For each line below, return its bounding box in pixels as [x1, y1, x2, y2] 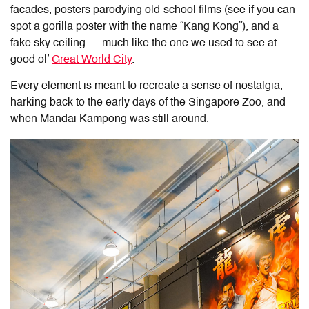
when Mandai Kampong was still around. [10, 113, 209, 125]
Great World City [52, 54, 132, 66]
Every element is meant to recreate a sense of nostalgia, [10, 80, 283, 92]
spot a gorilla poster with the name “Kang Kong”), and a [10, 21, 279, 32]
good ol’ [10, 54, 52, 66]
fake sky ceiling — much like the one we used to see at [10, 37, 277, 49]
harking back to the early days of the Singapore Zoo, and [10, 97, 286, 108]
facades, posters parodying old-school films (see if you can [10, 4, 295, 16]
